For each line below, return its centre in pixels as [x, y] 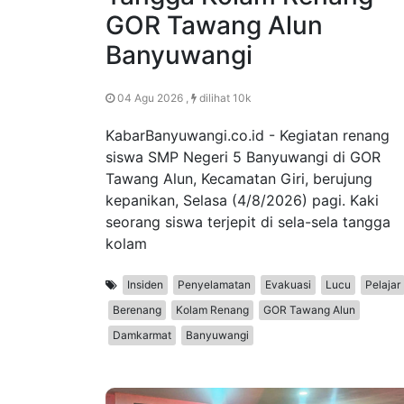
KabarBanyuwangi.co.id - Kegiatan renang [248, 136]
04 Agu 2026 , [153, 98]
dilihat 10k [224, 98]
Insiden [145, 285]
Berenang [137, 310]
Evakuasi [288, 285]
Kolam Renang [212, 310]
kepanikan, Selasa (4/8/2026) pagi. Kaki [242, 201]
